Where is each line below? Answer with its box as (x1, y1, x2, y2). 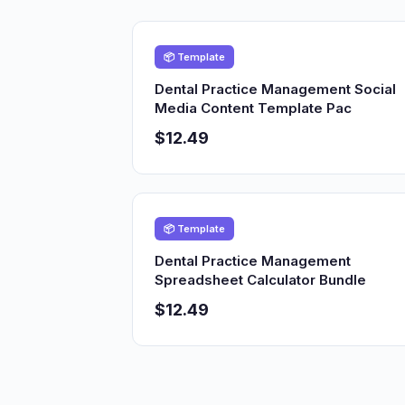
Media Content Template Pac (155, 99, 352, 117)
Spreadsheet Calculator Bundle (155, 271, 366, 288)
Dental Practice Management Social (155, 80, 396, 98)
